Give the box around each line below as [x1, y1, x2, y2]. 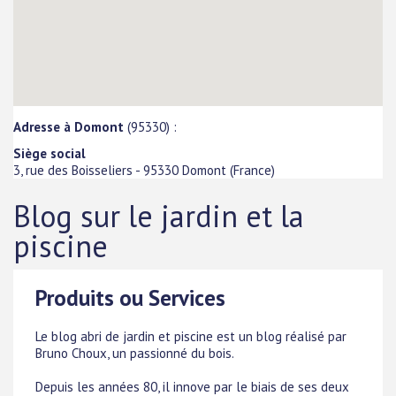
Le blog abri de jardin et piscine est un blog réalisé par [35, 328, 346, 345]
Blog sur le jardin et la [13, 196, 304, 236]
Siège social [13, 144, 86, 162]
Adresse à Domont [13, 118, 124, 135]
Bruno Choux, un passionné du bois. [35, 345, 234, 362]
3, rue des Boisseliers [13, 161, 133, 179]
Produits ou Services [35, 284, 225, 313]
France [233, 161, 271, 179]
